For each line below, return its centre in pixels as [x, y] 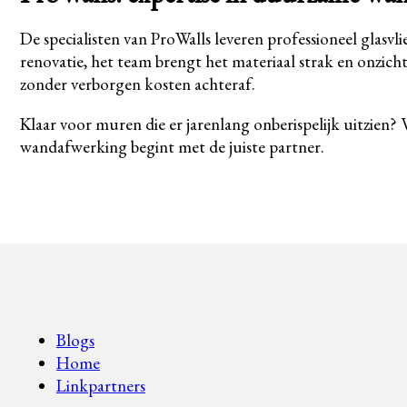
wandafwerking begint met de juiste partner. [172, 146]
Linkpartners [101, 385]
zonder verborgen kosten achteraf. [138, 84]
